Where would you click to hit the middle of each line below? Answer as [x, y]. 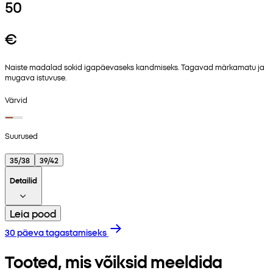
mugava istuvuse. [36, 77]
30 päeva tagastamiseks [56, 232]
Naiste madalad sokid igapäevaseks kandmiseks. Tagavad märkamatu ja [135, 67]
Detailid [23, 180]
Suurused [21, 135]
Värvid [16, 99]
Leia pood [33, 213]
